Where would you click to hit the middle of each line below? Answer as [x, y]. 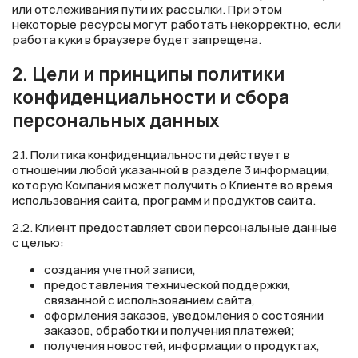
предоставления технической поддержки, [167, 284]
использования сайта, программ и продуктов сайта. [164, 200]
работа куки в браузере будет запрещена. [137, 40]
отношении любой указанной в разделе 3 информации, [171, 169]
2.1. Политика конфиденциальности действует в [151, 154]
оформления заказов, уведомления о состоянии [184, 315]
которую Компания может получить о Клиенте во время [172, 185]
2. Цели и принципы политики [148, 74]
